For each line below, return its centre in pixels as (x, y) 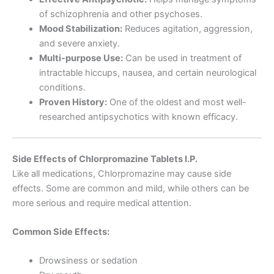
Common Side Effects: (61, 232)
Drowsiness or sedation (88, 261)
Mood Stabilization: (80, 28)
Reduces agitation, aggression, (187, 28)
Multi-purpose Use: (81, 58)
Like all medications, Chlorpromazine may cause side (122, 173)
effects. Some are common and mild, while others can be (131, 188)
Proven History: (73, 102)
